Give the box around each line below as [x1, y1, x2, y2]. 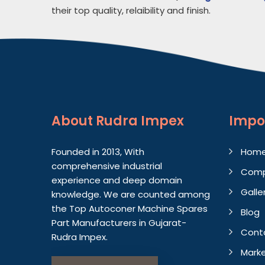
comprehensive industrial [51, 160, 162, 172]
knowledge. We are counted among [51, 188, 210, 201]
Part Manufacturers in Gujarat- [51, 216, 186, 229]
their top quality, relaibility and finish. [51, 4, 211, 17]
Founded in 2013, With [51, 146, 144, 158]
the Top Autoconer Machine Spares [51, 202, 208, 215]
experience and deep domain [51, 174, 182, 186]
